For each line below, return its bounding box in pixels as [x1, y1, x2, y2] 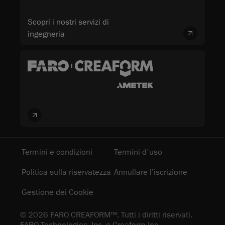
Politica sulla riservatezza [22, 167, 111, 177]
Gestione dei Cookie [22, 187, 93, 197]
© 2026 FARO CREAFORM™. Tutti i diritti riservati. [20, 209, 192, 220]
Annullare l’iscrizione [114, 167, 187, 177]
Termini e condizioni [22, 147, 92, 157]
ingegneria [28, 29, 65, 40]
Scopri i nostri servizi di [28, 17, 109, 28]
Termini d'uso [114, 147, 162, 157]
